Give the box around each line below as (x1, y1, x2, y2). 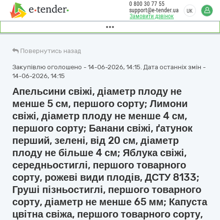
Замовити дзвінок (130, 13, 174, 20)
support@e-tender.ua (129, 7, 179, 14)
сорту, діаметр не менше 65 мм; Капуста (12, 196, 207, 208)
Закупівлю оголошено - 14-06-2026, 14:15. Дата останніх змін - (12, 63, 206, 71)
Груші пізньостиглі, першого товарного (12, 184, 201, 195)
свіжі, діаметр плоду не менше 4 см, (12, 110, 187, 122)
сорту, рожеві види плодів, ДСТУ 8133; (12, 171, 199, 183)
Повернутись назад (20, 47, 81, 55)
